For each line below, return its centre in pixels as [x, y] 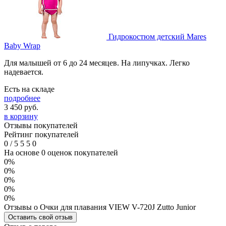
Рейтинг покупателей [41, 135]
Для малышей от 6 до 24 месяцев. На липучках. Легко [97, 63]
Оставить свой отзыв [40, 217]
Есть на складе [29, 89]
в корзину [21, 117]
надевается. [24, 72]
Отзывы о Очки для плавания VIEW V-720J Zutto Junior [100, 207]
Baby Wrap [22, 46]
